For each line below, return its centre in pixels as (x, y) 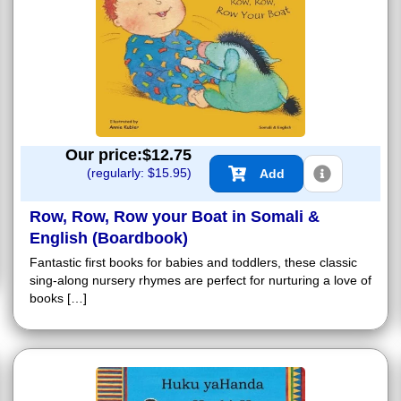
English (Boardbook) (109, 239)
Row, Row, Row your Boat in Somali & (175, 217)
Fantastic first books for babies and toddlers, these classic (193, 263)
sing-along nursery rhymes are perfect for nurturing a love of (200, 281)
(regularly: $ (121, 173)
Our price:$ (108, 155)
